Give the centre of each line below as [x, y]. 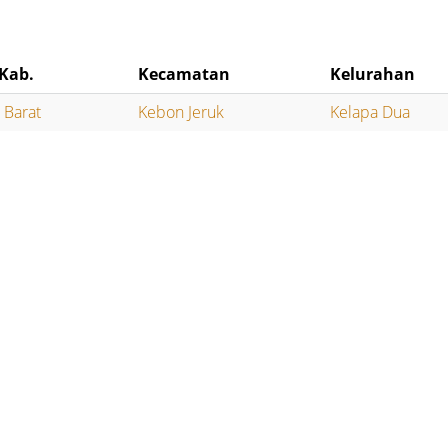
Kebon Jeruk [181, 112]
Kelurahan [373, 74]
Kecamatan [184, 74]
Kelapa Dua [370, 112]
